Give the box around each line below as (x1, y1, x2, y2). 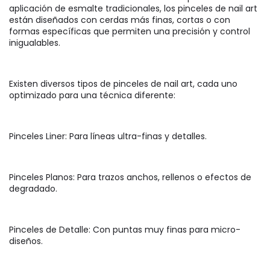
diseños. (9, 235, 43, 248)
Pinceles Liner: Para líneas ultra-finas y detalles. (14, 130, 207, 143)
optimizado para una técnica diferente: (9, 89, 175, 102)
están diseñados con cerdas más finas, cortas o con (9, 14, 230, 27)
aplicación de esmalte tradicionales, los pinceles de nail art (9, 2, 257, 15)
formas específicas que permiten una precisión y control (9, 25, 250, 38)
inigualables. (9, 37, 60, 49)
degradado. (9, 183, 57, 195)
